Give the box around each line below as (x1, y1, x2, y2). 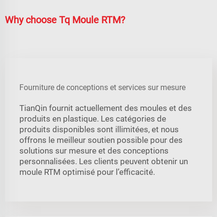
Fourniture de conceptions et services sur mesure (19, 82, 186, 92)
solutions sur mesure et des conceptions (19, 145, 169, 155)
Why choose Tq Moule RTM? (5, 14, 125, 26)
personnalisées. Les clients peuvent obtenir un (19, 156, 188, 166)
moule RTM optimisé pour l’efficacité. (19, 167, 155, 177)
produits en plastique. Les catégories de (19, 113, 166, 124)
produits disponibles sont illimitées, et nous (19, 124, 179, 134)
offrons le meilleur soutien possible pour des (19, 135, 183, 145)
